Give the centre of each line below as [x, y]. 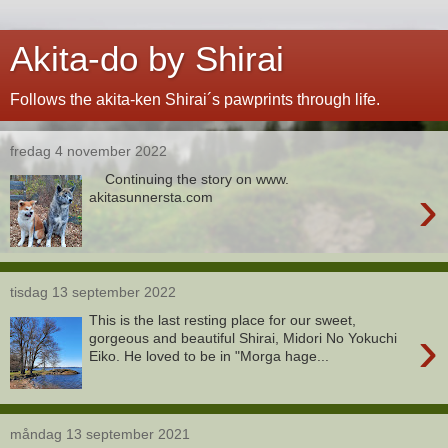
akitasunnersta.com [151, 196]
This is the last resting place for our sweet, [223, 320]
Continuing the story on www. [189, 178]
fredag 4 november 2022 [88, 151]
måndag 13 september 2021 [100, 433]
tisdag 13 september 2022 [93, 292]
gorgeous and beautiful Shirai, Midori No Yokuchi [243, 338]
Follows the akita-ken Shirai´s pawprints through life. [195, 99]
